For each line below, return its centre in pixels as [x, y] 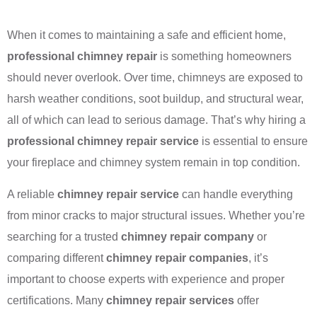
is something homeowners [224, 57]
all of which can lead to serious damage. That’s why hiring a [156, 120]
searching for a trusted [64, 236]
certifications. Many [57, 300]
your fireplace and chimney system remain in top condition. [154, 163]
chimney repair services [170, 300]
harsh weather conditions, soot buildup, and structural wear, [155, 99]
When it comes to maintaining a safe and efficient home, [146, 35]
